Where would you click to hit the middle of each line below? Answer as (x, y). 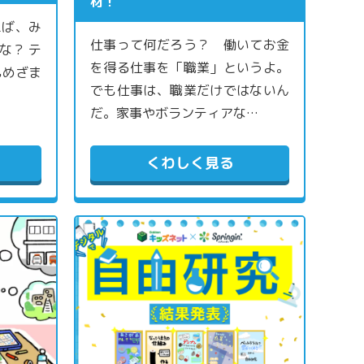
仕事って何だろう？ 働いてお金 (190, 45)
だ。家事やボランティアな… (174, 113)
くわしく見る (190, 163)
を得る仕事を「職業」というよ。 (190, 68)
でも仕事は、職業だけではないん (190, 91)
